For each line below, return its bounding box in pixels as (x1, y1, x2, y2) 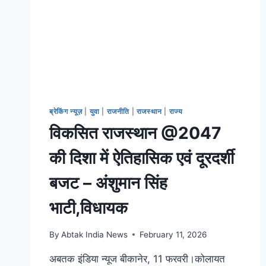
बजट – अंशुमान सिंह (49, 173, 167, 194)
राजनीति (106, 107, 129, 116)
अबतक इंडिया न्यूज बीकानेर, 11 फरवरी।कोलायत (49, 252, 225, 265)
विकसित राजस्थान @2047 (49, 123, 221, 144)
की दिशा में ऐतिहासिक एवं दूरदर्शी (49, 148, 234, 169)
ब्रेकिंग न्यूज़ (49, 107, 83, 116)
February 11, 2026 (140, 229, 207, 239)
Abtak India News (61, 229, 128, 239)
